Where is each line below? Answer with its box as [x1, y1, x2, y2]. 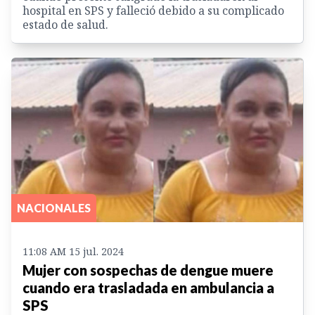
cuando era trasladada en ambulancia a [22, 278, 274, 296]
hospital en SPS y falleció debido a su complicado [22, 3, 284, 19]
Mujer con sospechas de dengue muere [22, 261, 274, 278]
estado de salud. [22, 17, 108, 33]
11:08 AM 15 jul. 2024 [22, 244, 124, 258]
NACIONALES [17, 200, 91, 214]
